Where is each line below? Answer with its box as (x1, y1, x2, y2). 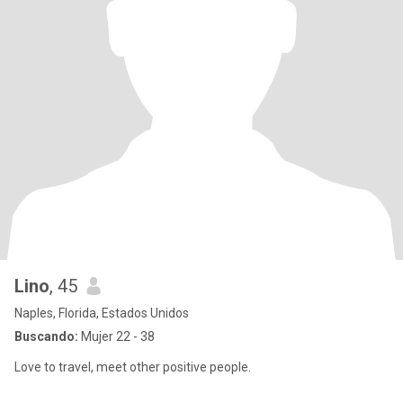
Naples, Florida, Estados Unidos (14, 306, 189, 320)
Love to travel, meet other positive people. (14, 360, 251, 374)
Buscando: (14, 329, 78, 344)
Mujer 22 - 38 (78, 329, 155, 344)
